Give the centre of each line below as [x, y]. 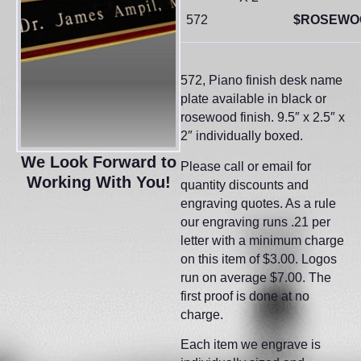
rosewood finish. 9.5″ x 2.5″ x [263, 118]
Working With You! [98, 183]
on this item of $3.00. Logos [259, 259]
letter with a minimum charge [262, 240]
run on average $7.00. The [256, 277]
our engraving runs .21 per [255, 222]
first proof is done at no [245, 296]
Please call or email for [246, 166]
